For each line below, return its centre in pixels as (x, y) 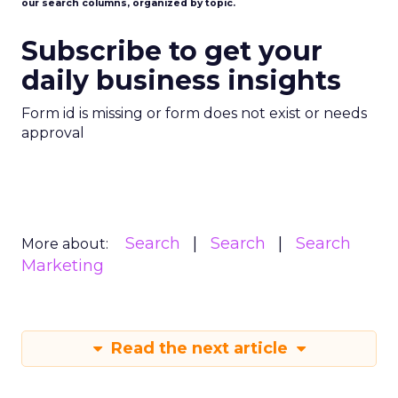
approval (53, 133)
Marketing (63, 266)
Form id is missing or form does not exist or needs (194, 113)
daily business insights (181, 80)
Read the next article (199, 348)
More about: (65, 244)
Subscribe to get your (172, 51)
